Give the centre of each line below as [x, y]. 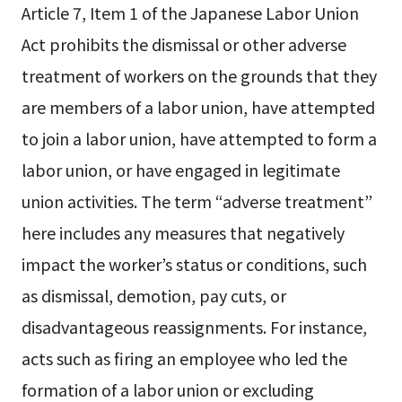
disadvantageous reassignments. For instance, [194, 327]
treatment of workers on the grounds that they [199, 76]
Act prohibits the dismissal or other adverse [184, 44]
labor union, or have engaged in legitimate [180, 170]
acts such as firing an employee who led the [184, 358]
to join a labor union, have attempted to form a [199, 139]
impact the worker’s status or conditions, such [194, 264]
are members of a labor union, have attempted [198, 107]
